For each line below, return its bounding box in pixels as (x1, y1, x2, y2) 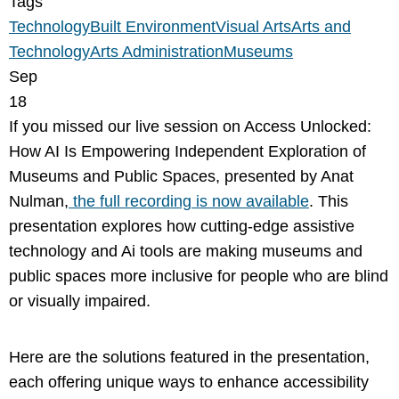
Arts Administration (90, 43, 224, 61)
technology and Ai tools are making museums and (9, 242, 362, 260)
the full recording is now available (69, 192, 309, 210)
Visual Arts (216, 18, 291, 36)
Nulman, (9, 192, 69, 210)
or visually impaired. (9, 292, 151, 310)
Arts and (291, 18, 351, 36)
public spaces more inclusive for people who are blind (9, 267, 388, 285)
